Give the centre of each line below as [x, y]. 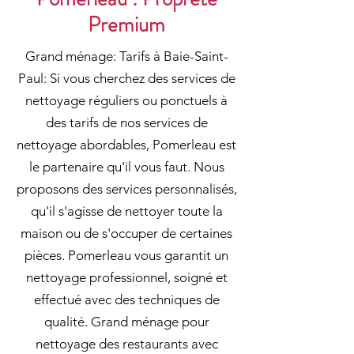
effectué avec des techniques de [126, 299]
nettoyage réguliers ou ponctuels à [126, 100]
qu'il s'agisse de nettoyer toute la [126, 211]
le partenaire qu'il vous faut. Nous [126, 167]
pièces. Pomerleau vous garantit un [126, 255]
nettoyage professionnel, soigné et [126, 277]
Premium [126, 24]
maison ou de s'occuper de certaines [126, 233]
